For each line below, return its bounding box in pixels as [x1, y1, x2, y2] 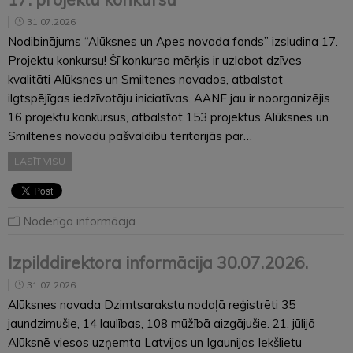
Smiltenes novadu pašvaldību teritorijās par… [8, 128, 252, 143]
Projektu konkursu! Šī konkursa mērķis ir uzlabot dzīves [8, 52, 302, 68]
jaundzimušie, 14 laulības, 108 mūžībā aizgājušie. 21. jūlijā [8, 315, 315, 331]
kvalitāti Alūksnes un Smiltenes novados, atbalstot [8, 71, 283, 87]
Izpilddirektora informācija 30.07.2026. [8, 251, 308, 273]
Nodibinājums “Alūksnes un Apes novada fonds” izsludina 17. [8, 33, 338, 49]
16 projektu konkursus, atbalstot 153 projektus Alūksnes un [8, 109, 329, 124]
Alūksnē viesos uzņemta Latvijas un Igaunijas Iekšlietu [8, 334, 302, 350]
